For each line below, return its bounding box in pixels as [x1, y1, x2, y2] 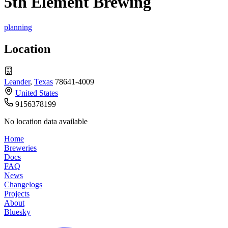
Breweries [4, 143, 37, 152]
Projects [4, 189, 30, 198]
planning [4, 22, 32, 32]
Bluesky [4, 207, 31, 216]
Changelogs [4, 180, 42, 189]
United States [15, 88, 58, 97]
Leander [4, 77, 30, 86]
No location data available [4, 117, 88, 126]
